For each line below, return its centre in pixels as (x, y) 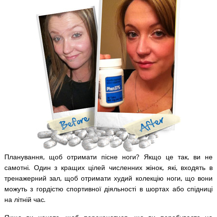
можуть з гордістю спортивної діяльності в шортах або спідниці (108, 189)
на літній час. (25, 200)
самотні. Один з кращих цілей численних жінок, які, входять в (108, 168)
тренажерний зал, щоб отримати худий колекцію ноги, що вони (108, 178)
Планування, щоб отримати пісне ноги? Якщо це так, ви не (108, 157)
